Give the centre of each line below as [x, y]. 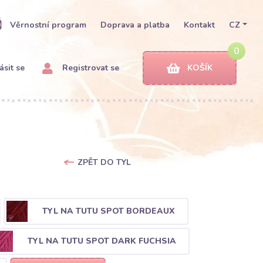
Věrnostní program [48, 25]
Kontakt [200, 25]
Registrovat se [90, 68]
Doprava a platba [135, 25]
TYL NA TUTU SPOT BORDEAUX [108, 211]
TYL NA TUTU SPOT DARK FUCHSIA [102, 241]
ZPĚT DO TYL [104, 162]
